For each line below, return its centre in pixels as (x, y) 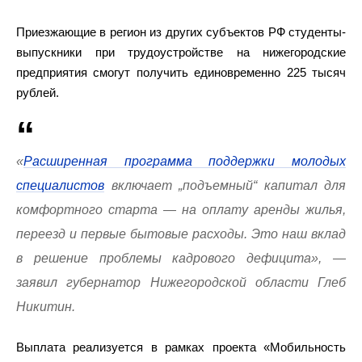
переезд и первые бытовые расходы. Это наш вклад (181, 234)
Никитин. (46, 306)
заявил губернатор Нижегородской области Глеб (181, 282)
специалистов (60, 185)
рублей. (38, 92)
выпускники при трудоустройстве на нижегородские (181, 52)
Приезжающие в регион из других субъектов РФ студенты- (181, 32)
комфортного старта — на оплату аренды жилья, (181, 209)
